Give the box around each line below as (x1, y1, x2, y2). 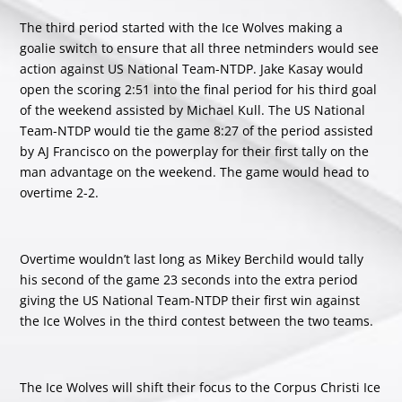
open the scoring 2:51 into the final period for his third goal (20, 81, 378, 99)
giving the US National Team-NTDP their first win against (20, 292, 361, 310)
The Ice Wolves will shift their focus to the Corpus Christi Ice (20, 379, 381, 397)
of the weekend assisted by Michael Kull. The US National (20, 101, 366, 119)
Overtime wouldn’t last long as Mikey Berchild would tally (20, 250, 364, 268)
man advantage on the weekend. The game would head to (20, 163, 370, 181)
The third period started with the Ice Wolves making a (20, 19, 344, 37)
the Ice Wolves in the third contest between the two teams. (20, 312, 374, 330)
